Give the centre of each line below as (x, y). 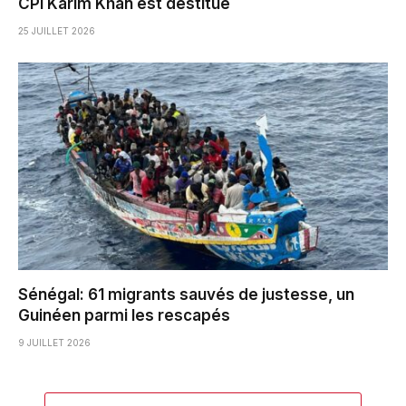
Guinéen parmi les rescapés (124, 316)
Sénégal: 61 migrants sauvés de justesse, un (186, 295)
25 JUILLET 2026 (57, 30)
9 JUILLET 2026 (54, 343)
